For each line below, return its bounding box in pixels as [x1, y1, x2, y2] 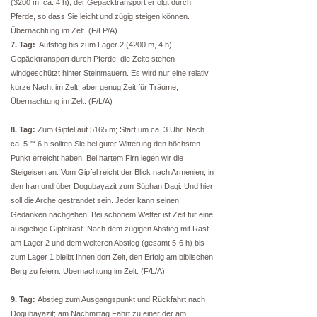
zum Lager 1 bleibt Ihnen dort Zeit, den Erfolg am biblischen [11, 253, 213, 261]
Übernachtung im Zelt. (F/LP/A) [11, 26, 117, 35]
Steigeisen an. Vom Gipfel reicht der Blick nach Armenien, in [11, 168, 214, 176]
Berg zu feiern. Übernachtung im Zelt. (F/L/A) [11, 267, 165, 275]
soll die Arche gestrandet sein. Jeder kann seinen [11, 196, 179, 204]
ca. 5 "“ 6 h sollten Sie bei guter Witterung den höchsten [11, 139, 200, 148]
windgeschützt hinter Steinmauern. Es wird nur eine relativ [11, 69, 209, 77]
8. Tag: [11, 125, 38, 134]
